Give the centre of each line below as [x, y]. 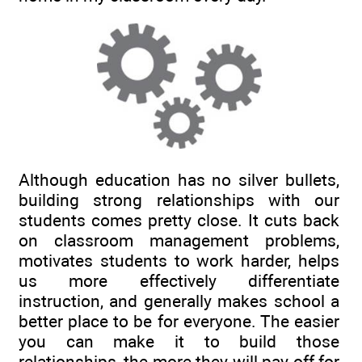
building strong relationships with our [179, 200]
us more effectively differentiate [179, 281]
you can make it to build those [179, 341]
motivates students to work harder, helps [179, 261]
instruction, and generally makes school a [179, 301]
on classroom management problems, [179, 240]
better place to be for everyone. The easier [179, 321]
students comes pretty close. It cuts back [179, 220]
